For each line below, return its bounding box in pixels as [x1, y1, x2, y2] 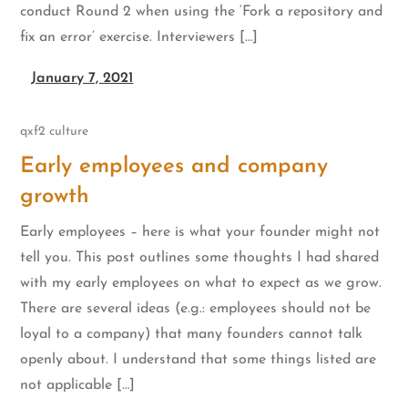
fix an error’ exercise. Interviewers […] [20, 29, 259, 45]
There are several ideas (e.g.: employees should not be [20, 301, 372, 317]
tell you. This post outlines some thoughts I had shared [20, 250, 380, 266]
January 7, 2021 [31, 70, 134, 86]
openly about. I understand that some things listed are [20, 352, 377, 368]
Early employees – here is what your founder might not [20, 225, 381, 240]
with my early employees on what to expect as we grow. [20, 276, 382, 291]
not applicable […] [20, 378, 136, 393]
